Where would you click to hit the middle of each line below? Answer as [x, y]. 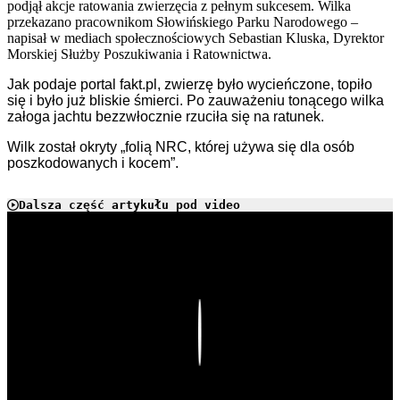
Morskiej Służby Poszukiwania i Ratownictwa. [139, 54]
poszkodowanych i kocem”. [93, 163]
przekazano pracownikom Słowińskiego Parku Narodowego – [183, 22]
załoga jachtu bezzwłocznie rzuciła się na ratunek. [166, 117]
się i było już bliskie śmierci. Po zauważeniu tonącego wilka [196, 101]
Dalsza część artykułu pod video [129, 205]
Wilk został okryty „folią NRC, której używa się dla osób [181, 147]
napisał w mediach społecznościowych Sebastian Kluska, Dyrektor [196, 38]
